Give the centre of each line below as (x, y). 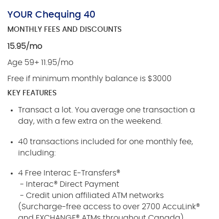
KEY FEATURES (32, 93)
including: (37, 153)
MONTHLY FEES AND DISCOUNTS (65, 29)
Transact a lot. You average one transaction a (107, 110)
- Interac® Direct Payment (69, 185)
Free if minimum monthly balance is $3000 (89, 78)
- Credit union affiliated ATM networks (91, 196)
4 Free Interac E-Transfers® (70, 173)
